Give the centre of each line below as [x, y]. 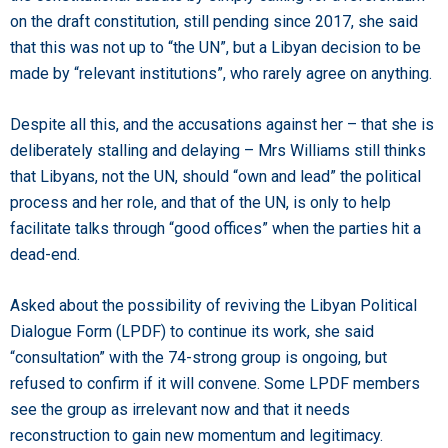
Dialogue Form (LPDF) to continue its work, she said [192, 331]
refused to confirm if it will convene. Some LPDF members [215, 383]
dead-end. [45, 254]
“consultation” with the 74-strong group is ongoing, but [198, 357]
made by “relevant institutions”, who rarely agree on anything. [221, 73]
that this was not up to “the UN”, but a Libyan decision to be [215, 47]
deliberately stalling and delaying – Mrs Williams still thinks [218, 150]
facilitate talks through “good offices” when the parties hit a [215, 228]
